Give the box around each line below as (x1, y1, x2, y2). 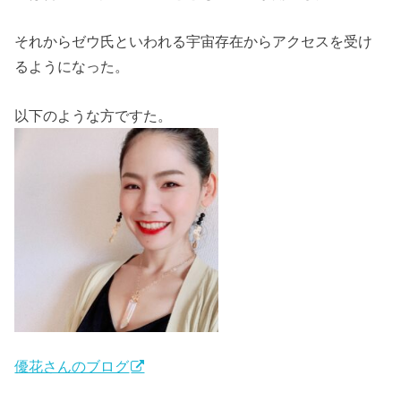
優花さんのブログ (14, 358, 130, 375)
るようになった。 (14, 58, 130, 75)
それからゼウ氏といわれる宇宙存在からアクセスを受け (14, 33, 373, 50)
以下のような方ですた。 (14, 107, 173, 124)
